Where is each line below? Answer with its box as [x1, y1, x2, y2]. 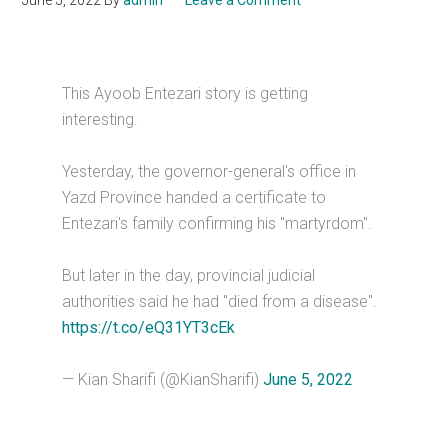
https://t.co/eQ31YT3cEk [62, 318, 236, 337]
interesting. [62, 110, 139, 129]
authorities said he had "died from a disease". [62, 292, 378, 311]
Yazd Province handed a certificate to [62, 188, 327, 207]
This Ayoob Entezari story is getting [62, 84, 309, 103]
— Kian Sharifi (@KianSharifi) [62, 370, 264, 389]
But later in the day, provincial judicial [62, 266, 316, 285]
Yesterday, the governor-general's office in [62, 162, 357, 181]
